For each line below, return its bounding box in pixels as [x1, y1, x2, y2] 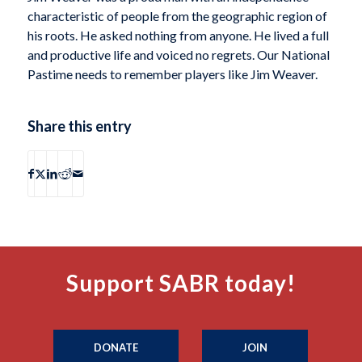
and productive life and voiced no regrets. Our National [27, 46, 330, 62]
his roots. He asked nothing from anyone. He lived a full [27, 27, 329, 43]
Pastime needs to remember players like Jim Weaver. [27, 65, 318, 82]
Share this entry [27, 117, 132, 136]
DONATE [94, 341, 139, 355]
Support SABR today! [65, 269, 296, 297]
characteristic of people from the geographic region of [27, 7, 327, 23]
